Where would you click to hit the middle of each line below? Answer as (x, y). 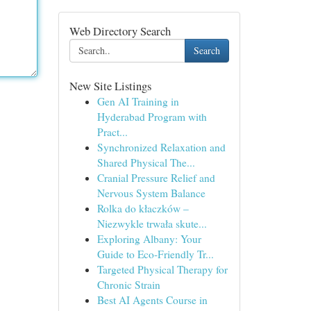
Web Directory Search (120, 31)
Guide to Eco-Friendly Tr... (155, 254)
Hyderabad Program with (152, 117)
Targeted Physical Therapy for (162, 269)
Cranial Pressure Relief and (156, 178)
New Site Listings (110, 86)
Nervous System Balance (151, 193)
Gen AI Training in (138, 101)
